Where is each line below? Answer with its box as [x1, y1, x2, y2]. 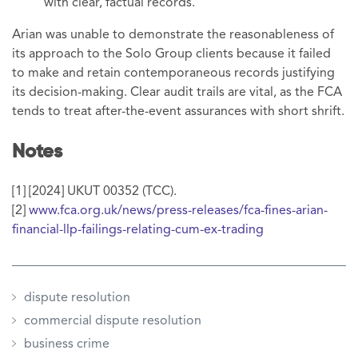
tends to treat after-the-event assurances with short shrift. [12, 105, 344, 119]
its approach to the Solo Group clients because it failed [12, 48, 331, 62]
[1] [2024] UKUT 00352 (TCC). [12, 185, 177, 198]
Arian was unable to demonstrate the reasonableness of [12, 29, 334, 42]
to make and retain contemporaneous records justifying [12, 67, 335, 81]
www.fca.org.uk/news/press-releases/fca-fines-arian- [29, 204, 328, 217]
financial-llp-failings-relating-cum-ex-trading [12, 223, 264, 237]
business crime [24, 337, 109, 351]
